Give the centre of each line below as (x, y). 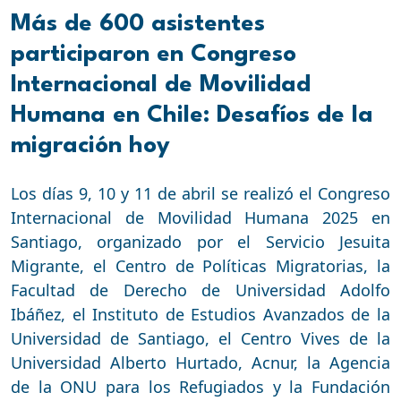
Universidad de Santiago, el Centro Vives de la (200, 339)
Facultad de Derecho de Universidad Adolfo (200, 290)
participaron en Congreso (154, 55)
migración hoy (90, 146)
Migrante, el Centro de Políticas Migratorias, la (200, 266)
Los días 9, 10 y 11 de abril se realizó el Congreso (200, 194)
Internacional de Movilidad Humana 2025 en (200, 218)
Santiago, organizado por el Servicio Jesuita (200, 242)
